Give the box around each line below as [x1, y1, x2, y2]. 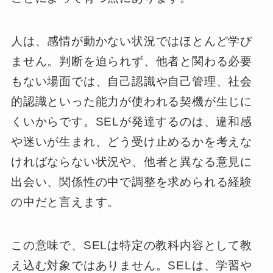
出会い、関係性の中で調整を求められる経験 [10, 175, 253, 188]
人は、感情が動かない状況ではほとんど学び [10, 34, 253, 48]
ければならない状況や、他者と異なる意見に [10, 155, 253, 168]
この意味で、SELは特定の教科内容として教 [10, 238, 252, 252]
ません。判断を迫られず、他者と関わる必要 [10, 54, 253, 68]
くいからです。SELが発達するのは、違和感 [10, 115, 252, 128]
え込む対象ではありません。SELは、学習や [10, 258, 252, 272]
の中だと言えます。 [10, 195, 120, 208]
